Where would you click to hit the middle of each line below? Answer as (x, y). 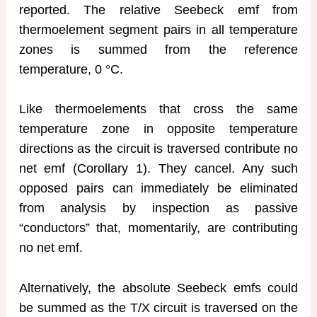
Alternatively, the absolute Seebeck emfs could (158, 288)
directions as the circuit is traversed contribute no (158, 149)
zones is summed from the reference (158, 49)
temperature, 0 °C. (71, 69)
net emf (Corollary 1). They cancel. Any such (158, 169)
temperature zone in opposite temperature (158, 129)
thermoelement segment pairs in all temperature (158, 29)
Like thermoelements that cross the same (158, 109)
